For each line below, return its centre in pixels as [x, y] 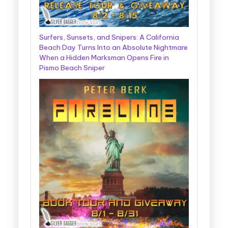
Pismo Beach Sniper [72, 67]
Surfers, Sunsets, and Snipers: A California [109, 37]
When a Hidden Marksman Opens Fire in [104, 57]
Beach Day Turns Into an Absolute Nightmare [113, 47]
